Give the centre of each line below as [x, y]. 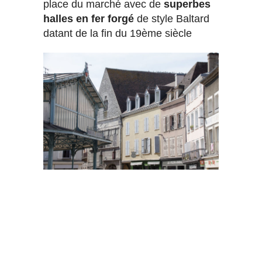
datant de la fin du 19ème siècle [118, 34]
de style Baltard [172, 19]
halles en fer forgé [89, 19]
